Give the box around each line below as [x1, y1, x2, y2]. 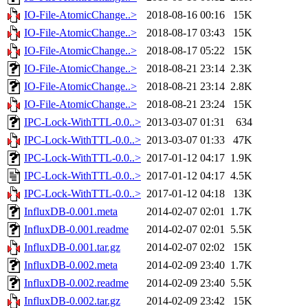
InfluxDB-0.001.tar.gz [24, 241, 120, 254]
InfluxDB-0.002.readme [24, 277, 129, 289]
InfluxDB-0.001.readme [24, 223, 129, 236]
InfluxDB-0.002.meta [24, 259, 118, 272]
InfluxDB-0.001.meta [24, 206, 118, 218]
